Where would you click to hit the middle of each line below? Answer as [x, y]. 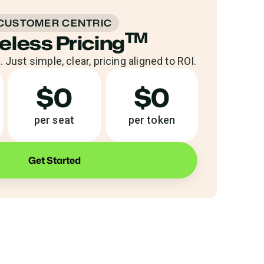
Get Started [54, 160]
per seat [54, 120]
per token [152, 120]
